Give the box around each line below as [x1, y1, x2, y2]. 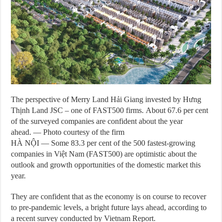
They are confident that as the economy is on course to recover [11, 192, 207, 201]
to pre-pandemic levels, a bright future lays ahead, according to [11, 203, 207, 212]
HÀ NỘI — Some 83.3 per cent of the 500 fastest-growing [11, 139, 196, 148]
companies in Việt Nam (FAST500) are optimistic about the [11, 150, 197, 159]
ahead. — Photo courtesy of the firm [11, 128, 125, 137]
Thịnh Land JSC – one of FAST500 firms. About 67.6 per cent [11, 106, 209, 115]
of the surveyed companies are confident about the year [11, 117, 183, 126]
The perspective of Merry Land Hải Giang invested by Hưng [11, 95, 202, 104]
